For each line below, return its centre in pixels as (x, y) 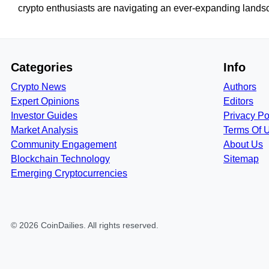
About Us (243, 144)
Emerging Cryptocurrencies (69, 173)
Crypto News (38, 87)
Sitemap (241, 159)
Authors (240, 87)
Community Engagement (64, 144)
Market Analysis (44, 130)
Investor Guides (44, 116)
